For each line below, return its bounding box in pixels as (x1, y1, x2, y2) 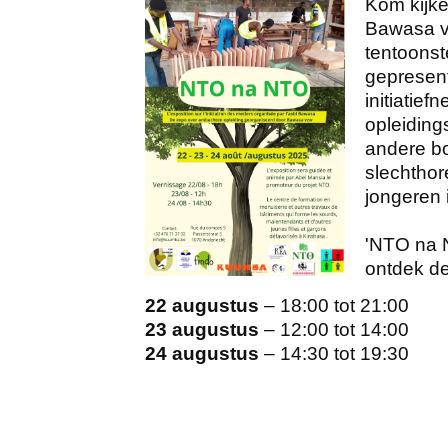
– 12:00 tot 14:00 (259, 319, 414, 340)
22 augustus (145, 295, 259, 316)
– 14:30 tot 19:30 (259, 343, 414, 364)
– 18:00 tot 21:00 (259, 295, 414, 316)
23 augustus (145, 319, 259, 340)
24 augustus (145, 343, 259, 364)
